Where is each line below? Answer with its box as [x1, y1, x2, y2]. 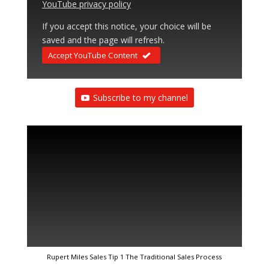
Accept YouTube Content [47, 50, 138, 61]
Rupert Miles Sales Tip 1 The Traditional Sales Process [47, 252, 222, 261]
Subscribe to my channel [92, 92, 188, 104]
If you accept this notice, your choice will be [41, 20, 211, 32]
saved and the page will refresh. [41, 34, 165, 46]
